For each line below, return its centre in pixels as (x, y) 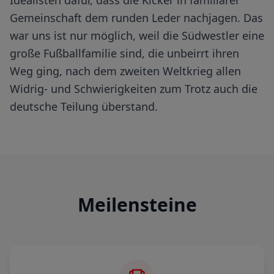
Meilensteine (137, 205)
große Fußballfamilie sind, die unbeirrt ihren (124, 53)
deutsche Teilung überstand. (84, 106)
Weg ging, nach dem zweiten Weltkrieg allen (125, 71)
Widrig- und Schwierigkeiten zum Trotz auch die (134, 89)
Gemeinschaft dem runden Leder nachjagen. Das (136, 18)
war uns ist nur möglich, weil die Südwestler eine (137, 35)
